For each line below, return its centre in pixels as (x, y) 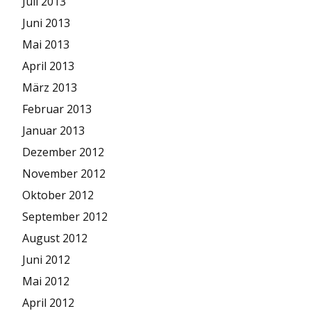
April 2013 (48, 66)
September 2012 (65, 216)
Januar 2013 (53, 130)
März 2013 (50, 87)
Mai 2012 (46, 281)
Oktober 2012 (58, 195)
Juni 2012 (46, 259)
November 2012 (64, 173)
